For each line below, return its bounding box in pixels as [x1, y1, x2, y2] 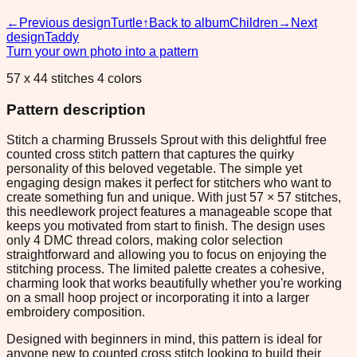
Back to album [149, 15, 229, 29]
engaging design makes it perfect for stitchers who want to [6, 176, 331, 190]
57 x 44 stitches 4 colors [6, 71, 142, 85]
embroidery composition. [6, 305, 145, 320]
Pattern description [6, 100, 146, 118]
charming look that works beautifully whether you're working [6, 277, 342, 291]
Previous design [19, 15, 111, 29]
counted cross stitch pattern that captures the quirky [6, 147, 294, 162]
